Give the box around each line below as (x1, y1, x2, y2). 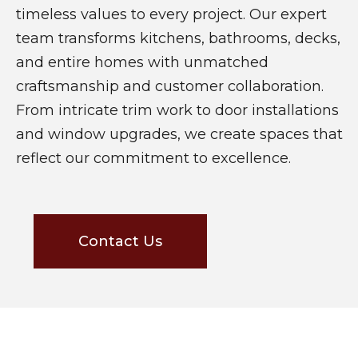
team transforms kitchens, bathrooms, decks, (15, 29, 340, 47)
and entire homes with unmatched (15, 53, 268, 71)
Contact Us (78, 232, 162, 250)
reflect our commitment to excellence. (15, 149, 291, 167)
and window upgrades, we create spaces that (15, 125, 343, 143)
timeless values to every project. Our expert (15, 5, 327, 23)
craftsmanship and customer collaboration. (15, 77, 324, 95)
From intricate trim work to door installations (15, 101, 339, 119)
